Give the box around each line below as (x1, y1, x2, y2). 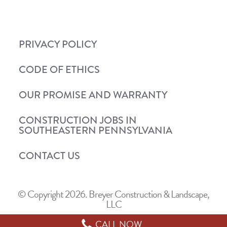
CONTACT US (19, 148, 80, 164)
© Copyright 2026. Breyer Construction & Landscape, (18, 186, 209, 202)
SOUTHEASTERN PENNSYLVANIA (19, 123, 172, 138)
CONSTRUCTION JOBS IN (19, 113, 137, 128)
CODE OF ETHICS (19, 62, 100, 78)
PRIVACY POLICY (19, 37, 97, 52)
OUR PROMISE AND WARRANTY (19, 88, 167, 103)
